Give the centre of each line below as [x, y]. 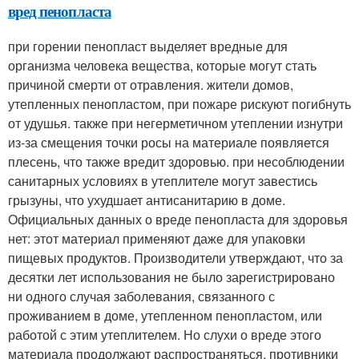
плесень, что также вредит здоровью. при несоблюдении [176, 161]
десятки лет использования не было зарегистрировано [171, 277]
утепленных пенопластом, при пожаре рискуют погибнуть [179, 104]
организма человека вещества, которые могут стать [162, 65]
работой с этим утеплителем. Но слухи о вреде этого [165, 335]
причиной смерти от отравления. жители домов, [151, 85]
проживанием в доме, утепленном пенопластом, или [165, 315]
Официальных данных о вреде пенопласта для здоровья [178, 219]
